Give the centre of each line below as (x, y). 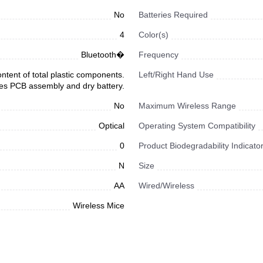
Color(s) (154, 35)
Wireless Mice (99, 205)
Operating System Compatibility (197, 126)
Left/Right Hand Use (176, 75)
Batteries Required (173, 15)
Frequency (159, 55)
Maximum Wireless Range (187, 106)
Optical (112, 126)
